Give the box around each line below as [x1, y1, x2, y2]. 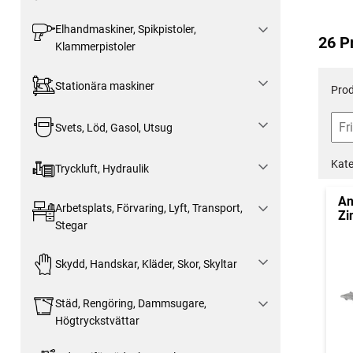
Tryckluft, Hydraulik [54, 162, 149, 176]
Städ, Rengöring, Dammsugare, [54, 296, 206, 310]
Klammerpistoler [54, 40, 136, 54]
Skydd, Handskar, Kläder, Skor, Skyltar [54, 258, 237, 271]
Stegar [54, 218, 87, 232]
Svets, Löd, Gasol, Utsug [54, 121, 173, 134]
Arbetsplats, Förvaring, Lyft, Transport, [54, 201, 243, 214]
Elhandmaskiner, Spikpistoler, [54, 23, 196, 36]
